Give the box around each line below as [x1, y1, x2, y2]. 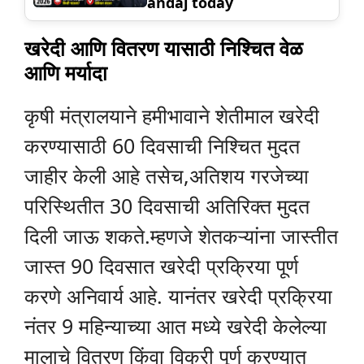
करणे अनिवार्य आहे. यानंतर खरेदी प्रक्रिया [24, 282, 332, 310]
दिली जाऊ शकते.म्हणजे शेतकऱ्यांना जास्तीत [24, 222, 338, 250]
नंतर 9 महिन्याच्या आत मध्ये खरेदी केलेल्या [24, 312, 327, 340]
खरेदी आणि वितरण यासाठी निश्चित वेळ [24, 34, 303, 63]
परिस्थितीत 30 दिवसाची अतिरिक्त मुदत [24, 192, 310, 220]
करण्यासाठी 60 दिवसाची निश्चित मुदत [24, 132, 300, 160]
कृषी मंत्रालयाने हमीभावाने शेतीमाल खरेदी [24, 102, 319, 130]
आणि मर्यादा [24, 58, 107, 87]
